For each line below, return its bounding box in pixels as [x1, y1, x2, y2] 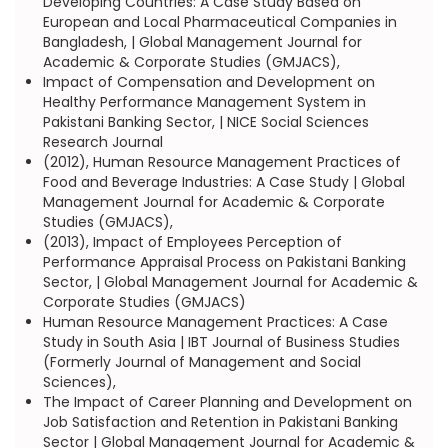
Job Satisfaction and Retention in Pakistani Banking [42, 412, 398, 432]
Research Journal [42, 132, 163, 152]
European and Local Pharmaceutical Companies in [42, 12, 397, 32]
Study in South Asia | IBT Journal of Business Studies [42, 332, 400, 352]
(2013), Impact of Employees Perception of [42, 232, 342, 252]
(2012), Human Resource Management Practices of [42, 152, 401, 172]
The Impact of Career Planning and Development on [42, 392, 412, 412]
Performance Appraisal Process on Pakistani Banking [42, 252, 406, 272]
